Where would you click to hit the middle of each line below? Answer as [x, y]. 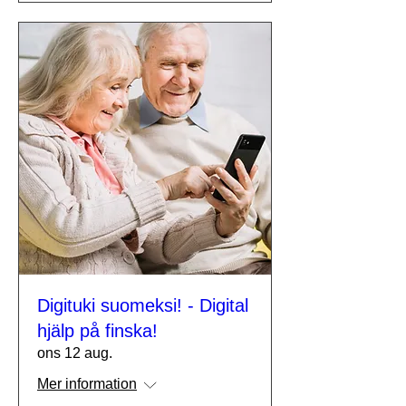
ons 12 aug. [75, 353]
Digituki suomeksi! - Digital [143, 305]
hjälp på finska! [97, 331]
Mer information [87, 384]
